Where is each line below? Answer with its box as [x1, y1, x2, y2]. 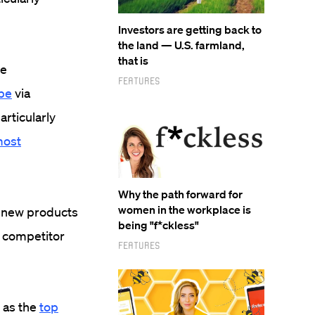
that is [118, 53, 148, 67]
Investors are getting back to [118, 22, 262, 37]
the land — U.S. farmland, [118, 38, 245, 52]
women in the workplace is [118, 202, 251, 217]
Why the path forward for [118, 187, 243, 201]
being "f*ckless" [118, 218, 199, 232]
